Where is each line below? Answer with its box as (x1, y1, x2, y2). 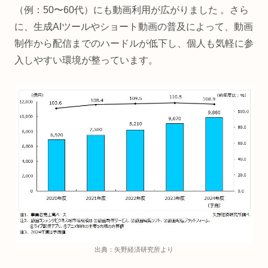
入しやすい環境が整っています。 (14, 55, 158, 66)
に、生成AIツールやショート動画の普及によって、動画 (14, 22, 253, 32)
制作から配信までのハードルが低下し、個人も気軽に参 (14, 38, 254, 49)
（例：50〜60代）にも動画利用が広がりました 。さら (14, 5, 249, 16)
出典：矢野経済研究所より (95, 246, 173, 254)
